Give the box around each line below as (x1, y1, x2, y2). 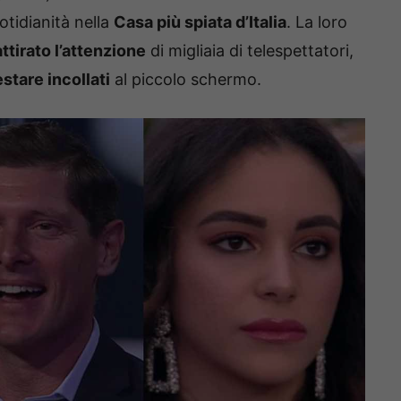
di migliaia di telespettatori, (146, 40, 354, 60)
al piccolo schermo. (110, 69, 261, 89)
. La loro (286, 12, 347, 31)
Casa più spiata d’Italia (114, 12, 286, 31)
